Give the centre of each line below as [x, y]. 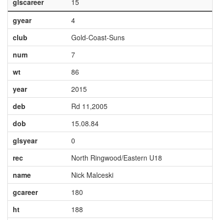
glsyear [25, 140]
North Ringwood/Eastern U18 [116, 158]
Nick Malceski [92, 175]
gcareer [25, 192]
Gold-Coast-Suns [98, 37]
